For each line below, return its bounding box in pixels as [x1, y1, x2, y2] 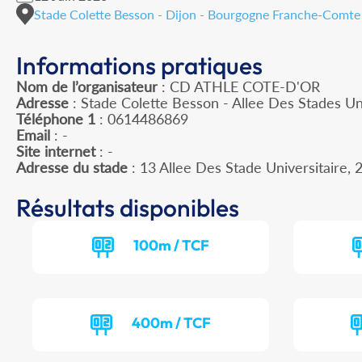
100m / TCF [133, 236, 210, 255]
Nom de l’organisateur [16, 78, 158, 96]
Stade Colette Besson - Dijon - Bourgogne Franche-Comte [34, 6, 360, 22]
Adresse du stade [16, 158, 128, 177]
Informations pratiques [16, 50, 263, 82]
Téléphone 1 [16, 110, 95, 128]
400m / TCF [132, 314, 212, 333]
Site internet [16, 142, 95, 161]
